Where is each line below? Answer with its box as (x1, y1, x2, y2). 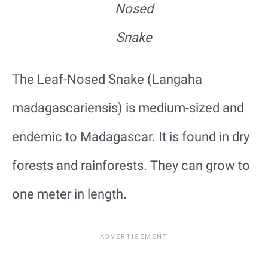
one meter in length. (12, 186, 127, 202)
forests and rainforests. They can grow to (12, 157, 250, 173)
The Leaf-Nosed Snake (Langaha (12, 71, 202, 87)
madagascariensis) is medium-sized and (12, 100, 244, 115)
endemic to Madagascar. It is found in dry (12, 129, 249, 144)
